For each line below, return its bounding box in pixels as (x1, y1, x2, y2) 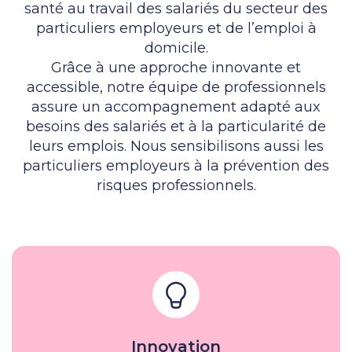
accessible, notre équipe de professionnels (26, 78, 326, 96)
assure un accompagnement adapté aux (31, 97, 321, 115)
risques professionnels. (96, 176, 256, 194)
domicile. (144, 38, 208, 57)
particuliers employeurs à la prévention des (23, 156, 329, 174)
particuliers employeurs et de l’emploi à (35, 19, 317, 37)
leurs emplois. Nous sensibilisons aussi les (28, 137, 324, 155)
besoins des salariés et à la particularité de (26, 117, 326, 135)
